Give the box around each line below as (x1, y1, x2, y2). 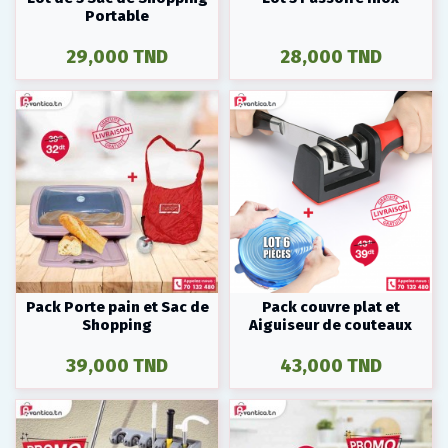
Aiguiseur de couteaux (249, 315, 413, 334)
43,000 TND (279, 353, 382, 377)
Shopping (82, 315, 153, 334)
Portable (85, 6, 150, 25)
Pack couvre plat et (261, 297, 400, 316)
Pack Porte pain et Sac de (25, 297, 209, 316)
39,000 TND (66, 353, 169, 377)
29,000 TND (66, 44, 169, 68)
